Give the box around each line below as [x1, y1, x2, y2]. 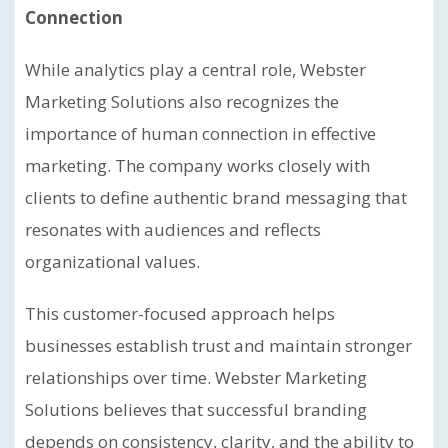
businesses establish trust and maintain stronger [25, 334, 412, 357]
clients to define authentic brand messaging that [25, 186, 407, 209]
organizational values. [25, 250, 200, 273]
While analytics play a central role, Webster [25, 58, 366, 81]
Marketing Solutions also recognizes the [25, 90, 339, 113]
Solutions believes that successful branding [25, 398, 367, 421]
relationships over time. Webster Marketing [25, 366, 367, 389]
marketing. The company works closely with [25, 154, 370, 177]
